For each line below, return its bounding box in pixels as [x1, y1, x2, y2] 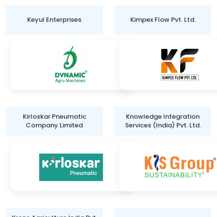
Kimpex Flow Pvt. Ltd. [130, 15, 196, 24]
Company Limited [26, 121, 83, 130]
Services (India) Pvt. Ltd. [124, 121, 201, 130]
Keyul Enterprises [27, 15, 81, 24]
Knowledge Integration [126, 112, 200, 121]
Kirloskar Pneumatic [22, 112, 86, 121]
